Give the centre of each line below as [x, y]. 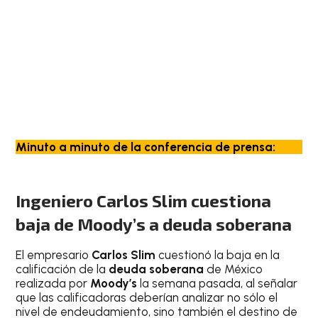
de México [234, 269]
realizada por [53, 283]
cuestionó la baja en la [218, 255]
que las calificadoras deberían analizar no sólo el [147, 297]
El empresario [54, 255]
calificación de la [62, 269]
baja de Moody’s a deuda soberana [154, 224]
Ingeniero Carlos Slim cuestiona [144, 201]
